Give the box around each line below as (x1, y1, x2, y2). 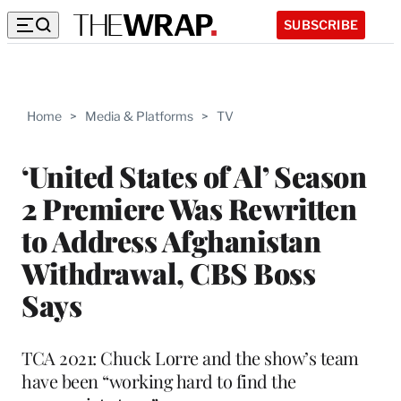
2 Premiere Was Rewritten (21, 188, 356, 227)
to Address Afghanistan (21, 220, 320, 260)
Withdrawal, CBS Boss (21, 252, 315, 292)
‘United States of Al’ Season (21, 156, 366, 195)
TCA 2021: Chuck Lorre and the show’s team (21, 345, 359, 370)
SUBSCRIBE (284, 16, 358, 32)
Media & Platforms (85, 108, 193, 124)
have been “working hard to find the (21, 368, 296, 393)
